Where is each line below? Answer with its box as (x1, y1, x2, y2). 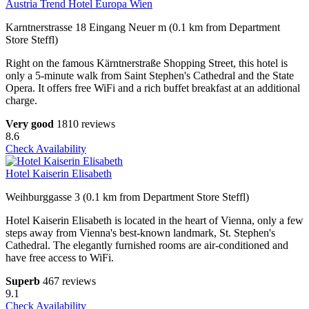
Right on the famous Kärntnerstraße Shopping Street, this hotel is (6, 57, 288, 70)
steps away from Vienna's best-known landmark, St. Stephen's (6, 227, 275, 239)
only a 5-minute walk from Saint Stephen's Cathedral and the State (6, 70, 294, 82)
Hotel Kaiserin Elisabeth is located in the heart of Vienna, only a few (6, 215, 303, 227)
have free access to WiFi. (6, 252, 114, 264)
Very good (6, 118, 54, 130)
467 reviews (43, 275, 96, 288)
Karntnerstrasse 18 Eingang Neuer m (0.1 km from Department (6, 21, 280, 34)
